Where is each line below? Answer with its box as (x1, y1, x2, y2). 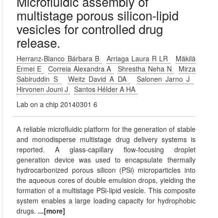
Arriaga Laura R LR (106, 54, 171, 63)
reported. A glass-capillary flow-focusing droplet (17, 145, 196, 154)
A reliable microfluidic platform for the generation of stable (17, 124, 196, 134)
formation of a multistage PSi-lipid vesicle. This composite (17, 185, 196, 195)
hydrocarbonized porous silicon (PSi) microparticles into (17, 165, 196, 175)
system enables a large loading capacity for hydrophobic (17, 196, 196, 205)
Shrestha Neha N (118, 64, 174, 73)
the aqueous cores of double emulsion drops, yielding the (17, 175, 196, 185)
